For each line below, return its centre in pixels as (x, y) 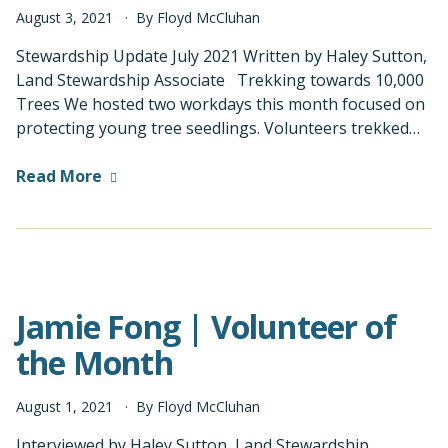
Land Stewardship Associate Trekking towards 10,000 (220, 80)
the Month (94, 363)
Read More (59, 176)
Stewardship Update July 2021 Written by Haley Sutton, (221, 56)
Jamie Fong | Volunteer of (206, 327)
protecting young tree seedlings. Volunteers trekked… (218, 128)
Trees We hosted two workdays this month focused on (220, 104)
